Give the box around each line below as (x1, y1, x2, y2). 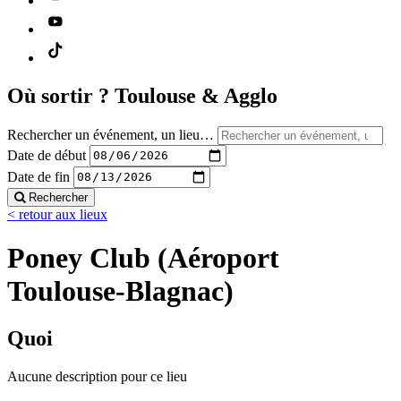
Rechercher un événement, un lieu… (7, 126, 214, 142)
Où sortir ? (7, 83, 115, 107)
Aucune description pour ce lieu (7, 369, 187, 385)
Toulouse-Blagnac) (7, 274, 234, 307)
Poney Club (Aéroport (7, 241, 279, 274)
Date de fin (7, 168, 70, 184)
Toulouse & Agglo (115, 83, 277, 107)
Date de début (7, 147, 86, 163)
